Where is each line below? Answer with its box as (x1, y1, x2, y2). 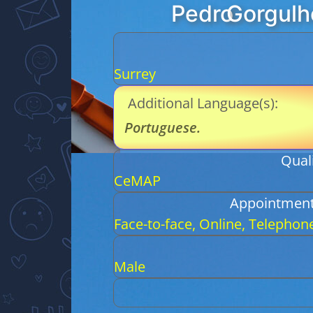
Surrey (114, 64, 156, 84)
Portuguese (124, 117, 197, 137)
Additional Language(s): (128, 94, 278, 113)
